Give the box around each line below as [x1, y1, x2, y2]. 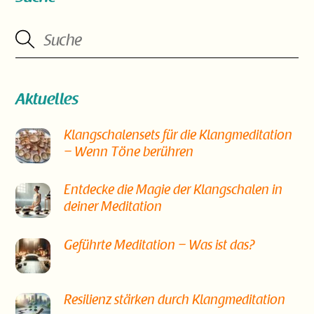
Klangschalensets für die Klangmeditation [64, 129, 293, 143]
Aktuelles [15, 92, 78, 109]
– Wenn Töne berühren [64, 146, 194, 160]
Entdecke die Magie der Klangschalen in [64, 184, 283, 198]
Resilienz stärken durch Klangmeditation [64, 294, 286, 308]
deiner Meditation [64, 201, 163, 215]
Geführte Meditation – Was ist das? [64, 239, 255, 253]
